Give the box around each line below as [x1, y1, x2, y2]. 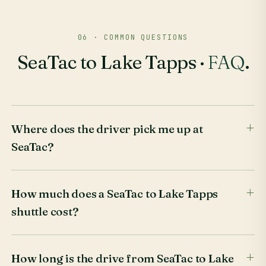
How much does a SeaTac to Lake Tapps [11, 186, 218, 201]
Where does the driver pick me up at [11, 122, 203, 137]
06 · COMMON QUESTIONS [77, 33, 189, 43]
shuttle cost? [11, 204, 78, 219]
